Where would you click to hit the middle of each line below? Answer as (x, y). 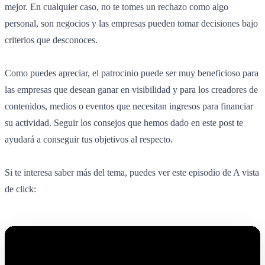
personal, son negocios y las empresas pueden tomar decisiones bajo (131, 23)
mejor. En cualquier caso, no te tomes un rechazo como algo (117, 7)
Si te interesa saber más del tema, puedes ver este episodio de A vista (132, 172)
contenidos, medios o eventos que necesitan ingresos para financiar (129, 106)
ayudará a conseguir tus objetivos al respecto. (89, 139)
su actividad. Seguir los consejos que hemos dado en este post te (124, 122)
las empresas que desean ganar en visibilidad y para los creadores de (131, 89)
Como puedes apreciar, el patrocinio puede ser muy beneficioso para (132, 73)
